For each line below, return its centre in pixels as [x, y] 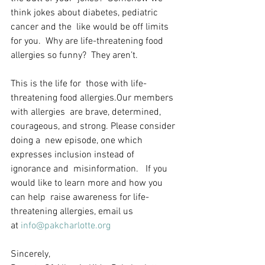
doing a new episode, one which [78, 141]
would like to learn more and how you [88, 183]
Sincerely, [30, 254]
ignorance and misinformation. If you [90, 169]
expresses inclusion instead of [74, 155]
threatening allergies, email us [73, 212]
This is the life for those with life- [79, 84]
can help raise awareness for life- [80, 198]
